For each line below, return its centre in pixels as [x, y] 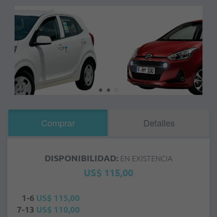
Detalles [159, 123]
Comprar [58, 123]
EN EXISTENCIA [146, 158]
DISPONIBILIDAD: [82, 158]
